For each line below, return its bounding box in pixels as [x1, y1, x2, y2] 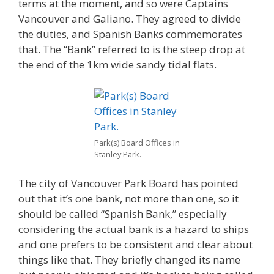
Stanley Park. [94, 148, 141, 160]
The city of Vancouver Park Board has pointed [18, 176, 239, 190]
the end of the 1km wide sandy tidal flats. [18, 57, 217, 72]
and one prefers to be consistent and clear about [18, 237, 253, 251]
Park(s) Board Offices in [94, 136, 180, 148]
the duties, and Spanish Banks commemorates [18, 27, 242, 41]
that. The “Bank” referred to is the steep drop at [18, 42, 245, 56]
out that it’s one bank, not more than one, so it [18, 191, 239, 206]
